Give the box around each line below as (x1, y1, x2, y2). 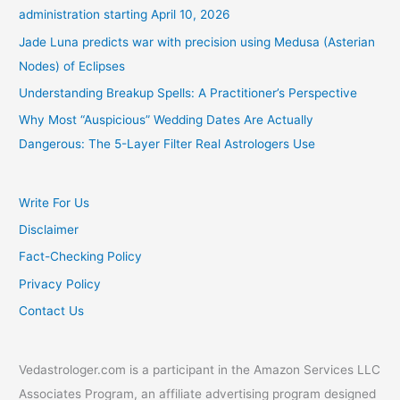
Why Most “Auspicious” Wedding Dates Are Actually (19, 112, 314, 128)
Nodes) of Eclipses (19, 58, 126, 73)
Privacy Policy (19, 276, 102, 291)
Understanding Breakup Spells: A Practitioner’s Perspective (19, 85, 358, 100)
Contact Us (19, 304, 85, 319)
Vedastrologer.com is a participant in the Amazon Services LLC (19, 362, 381, 377)
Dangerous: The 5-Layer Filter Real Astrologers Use (19, 137, 316, 152)
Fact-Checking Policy (19, 249, 143, 264)
